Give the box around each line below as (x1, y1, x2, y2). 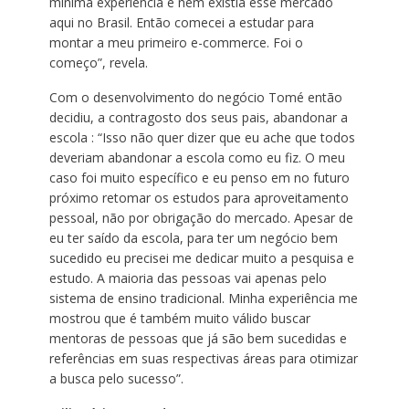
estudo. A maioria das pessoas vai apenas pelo (48, 269, 327, 288)
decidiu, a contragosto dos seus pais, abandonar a (48, 109, 348, 127)
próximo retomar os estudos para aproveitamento (48, 189, 349, 207)
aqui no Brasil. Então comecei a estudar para (48, 14, 314, 32)
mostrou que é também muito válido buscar (48, 309, 310, 328)
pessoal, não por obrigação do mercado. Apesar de (48, 209, 353, 227)
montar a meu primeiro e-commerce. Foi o (48, 34, 303, 52)
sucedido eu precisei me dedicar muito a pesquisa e (48, 249, 354, 267)
